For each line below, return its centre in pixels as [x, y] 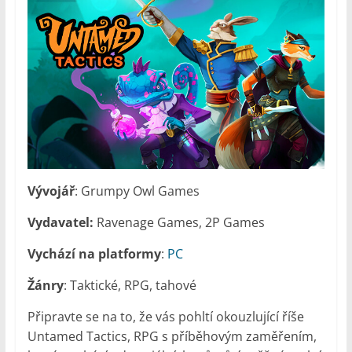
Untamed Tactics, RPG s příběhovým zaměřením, [172, 337]
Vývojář [51, 191]
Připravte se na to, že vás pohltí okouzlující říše [165, 317]
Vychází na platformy [94, 254]
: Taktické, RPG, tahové [130, 286]
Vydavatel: [60, 223]
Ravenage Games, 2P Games [179, 223]
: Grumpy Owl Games [137, 191]
